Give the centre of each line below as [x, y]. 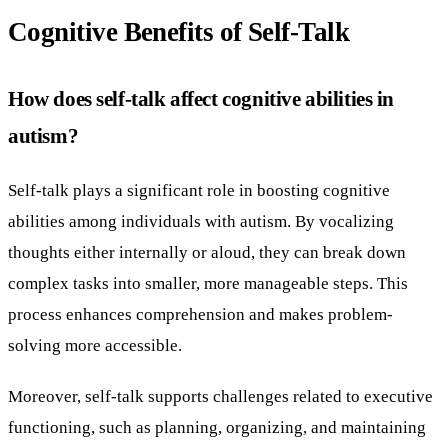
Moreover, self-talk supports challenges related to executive [220, 395]
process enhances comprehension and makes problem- [200, 313]
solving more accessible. [95, 344]
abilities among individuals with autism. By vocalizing [201, 220]
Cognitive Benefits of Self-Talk [179, 31]
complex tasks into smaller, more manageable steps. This [208, 282]
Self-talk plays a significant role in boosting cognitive [199, 189]
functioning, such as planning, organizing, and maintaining [217, 426]
